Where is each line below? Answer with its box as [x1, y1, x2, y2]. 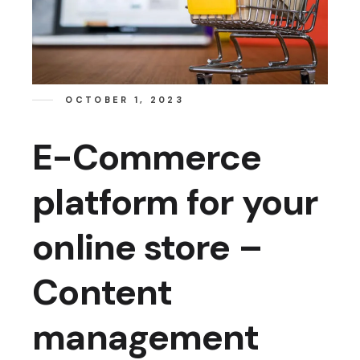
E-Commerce [32, 133, 262, 182]
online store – [32, 223, 262, 272]
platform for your [32, 178, 318, 227]
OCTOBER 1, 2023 [65, 93, 184, 105]
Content [32, 268, 173, 317]
